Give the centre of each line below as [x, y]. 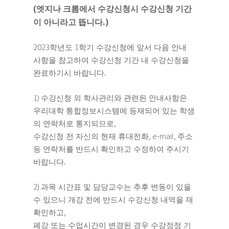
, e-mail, [163, 136]
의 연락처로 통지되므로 [74, 124]
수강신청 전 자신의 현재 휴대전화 [91, 136]
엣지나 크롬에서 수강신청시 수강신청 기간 [114, 9]
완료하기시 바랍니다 [69, 73]
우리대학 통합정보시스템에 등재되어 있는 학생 [114, 111]
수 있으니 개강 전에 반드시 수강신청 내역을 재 [113, 200]
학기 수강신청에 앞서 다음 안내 [133, 48]
